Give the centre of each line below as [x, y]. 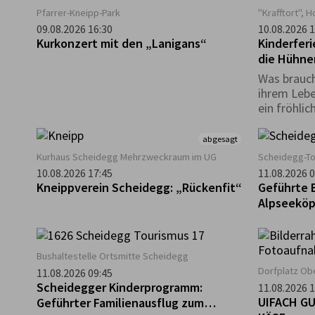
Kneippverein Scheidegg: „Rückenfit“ [139, 188]
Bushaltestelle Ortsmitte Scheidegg [112, 256]
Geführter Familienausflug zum [120, 302]
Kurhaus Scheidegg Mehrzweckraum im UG [127, 156]
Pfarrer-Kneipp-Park [78, 12]
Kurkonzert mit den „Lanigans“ [122, 43]
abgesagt [220, 139]
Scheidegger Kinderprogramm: [120, 287]
